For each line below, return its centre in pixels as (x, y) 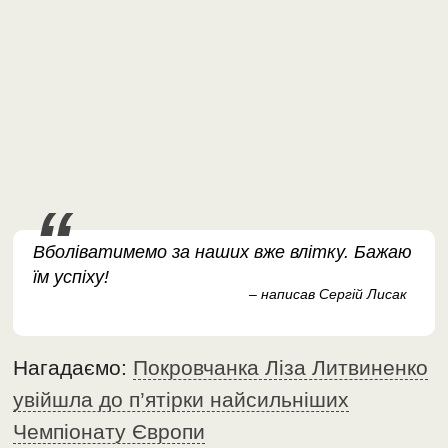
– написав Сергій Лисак (327, 294)
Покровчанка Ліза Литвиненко (281, 368)
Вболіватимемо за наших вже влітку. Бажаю (223, 252)
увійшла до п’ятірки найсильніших (181, 400)
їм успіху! (71, 277)
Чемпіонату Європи (109, 432)
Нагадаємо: (73, 368)
